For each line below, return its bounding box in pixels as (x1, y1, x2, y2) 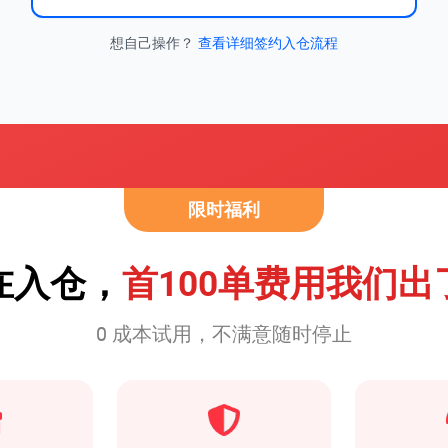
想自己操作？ (110, 36, 194, 51)
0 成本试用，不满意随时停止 (96, 322, 352, 346)
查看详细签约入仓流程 (198, 36, 338, 51)
